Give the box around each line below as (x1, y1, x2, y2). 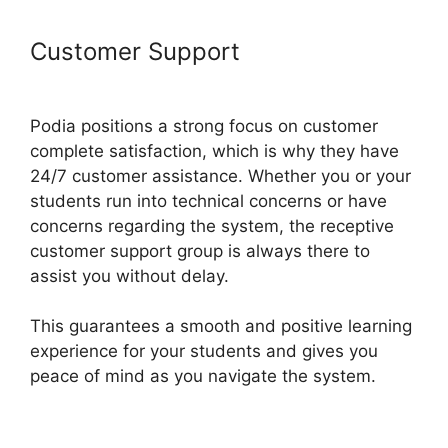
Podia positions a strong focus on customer (30, 115, 378, 136)
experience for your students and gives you (30, 341, 378, 362)
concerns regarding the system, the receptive (30, 215, 394, 236)
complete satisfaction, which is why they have (30, 140, 399, 161)
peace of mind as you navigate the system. (30, 366, 376, 387)
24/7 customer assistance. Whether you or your (30, 165, 411, 186)
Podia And (247, 36, 363, 66)
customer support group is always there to (30, 240, 370, 261)
